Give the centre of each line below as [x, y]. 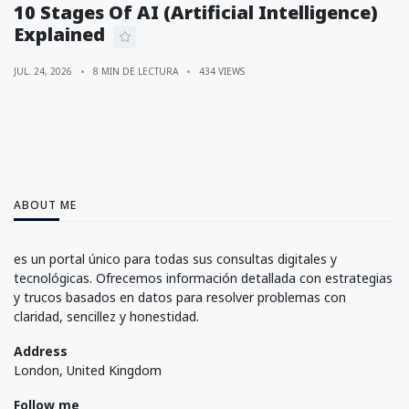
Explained [59, 34]
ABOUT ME [45, 205]
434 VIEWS [222, 71]
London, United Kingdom [88, 370]
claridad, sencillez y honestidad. [106, 316]
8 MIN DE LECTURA [136, 71]
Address [41, 351]
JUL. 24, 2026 [43, 71]
